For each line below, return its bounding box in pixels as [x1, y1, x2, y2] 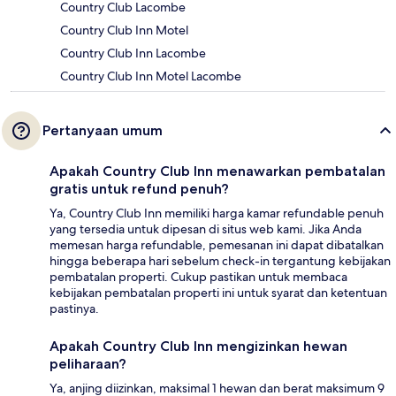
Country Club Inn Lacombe [60, 45, 206, 62]
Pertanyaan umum [42, 122, 163, 140]
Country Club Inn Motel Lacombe [60, 68, 241, 85]
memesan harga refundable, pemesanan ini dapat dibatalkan [49, 237, 384, 254]
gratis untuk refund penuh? [49, 180, 229, 198]
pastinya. [49, 301, 99, 317]
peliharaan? [49, 355, 126, 373]
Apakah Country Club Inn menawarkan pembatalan [49, 163, 385, 180]
